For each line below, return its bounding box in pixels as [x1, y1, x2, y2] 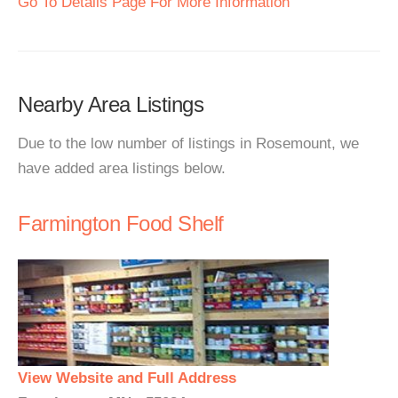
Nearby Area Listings [18, 92, 203, 116]
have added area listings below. [18, 160, 226, 177]
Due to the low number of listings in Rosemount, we [18, 135, 359, 152]
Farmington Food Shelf [18, 211, 224, 235]
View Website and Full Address [18, 370, 236, 386]
